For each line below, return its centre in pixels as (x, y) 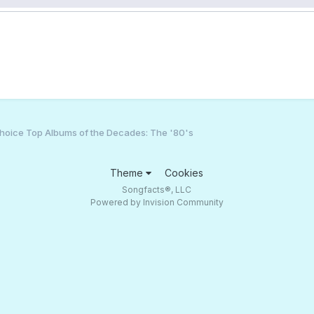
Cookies (184, 172)
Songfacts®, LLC (157, 189)
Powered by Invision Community (157, 202)
